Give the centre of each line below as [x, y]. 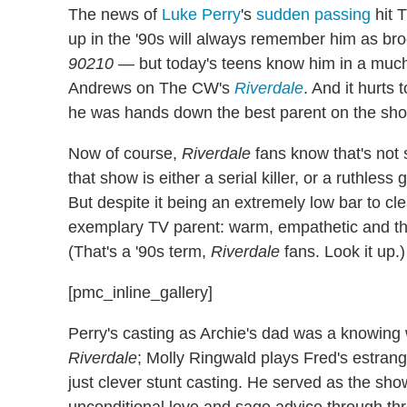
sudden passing [313, 15]
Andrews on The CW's [151, 88]
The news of [115, 15]
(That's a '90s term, [139, 252]
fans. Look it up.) [342, 252]
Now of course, [125, 154]
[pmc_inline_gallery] [140, 293]
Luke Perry [201, 15]
